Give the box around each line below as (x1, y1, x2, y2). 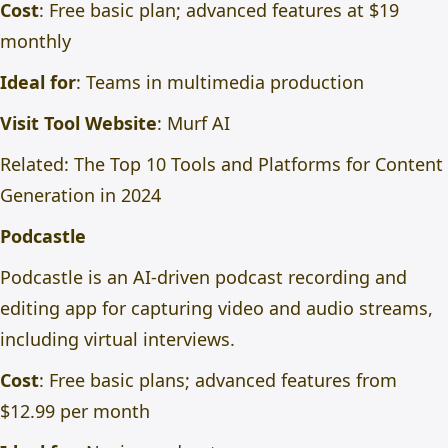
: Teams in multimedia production (76, 70, 364, 94)
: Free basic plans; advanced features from (39, 368, 397, 392)
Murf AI (167, 111, 230, 135)
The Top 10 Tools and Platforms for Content (74, 152, 443, 176)
